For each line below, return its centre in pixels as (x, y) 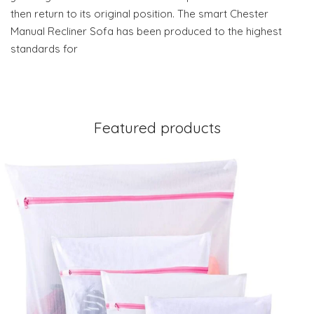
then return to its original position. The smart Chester (139, 13)
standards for (44, 48)
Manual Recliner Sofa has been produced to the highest (146, 31)
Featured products (157, 127)
